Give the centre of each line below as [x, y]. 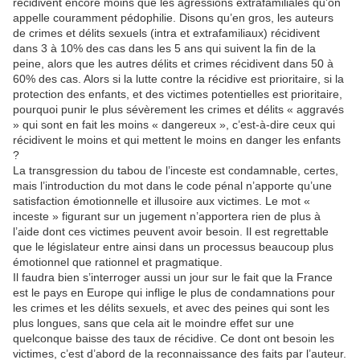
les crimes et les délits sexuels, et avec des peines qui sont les [171, 308]
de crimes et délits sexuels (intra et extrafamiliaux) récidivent [166, 33]
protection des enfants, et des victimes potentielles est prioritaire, [178, 94]
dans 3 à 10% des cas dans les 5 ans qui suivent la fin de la [164, 48]
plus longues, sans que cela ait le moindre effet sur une [153, 323]
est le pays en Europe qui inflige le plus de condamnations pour [174, 292]
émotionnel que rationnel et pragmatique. [118, 262]
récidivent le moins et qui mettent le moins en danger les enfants [177, 140]
